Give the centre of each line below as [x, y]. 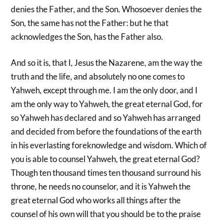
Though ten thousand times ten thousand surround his [106, 173]
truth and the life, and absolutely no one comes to [98, 77]
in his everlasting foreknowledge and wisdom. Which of [109, 145]
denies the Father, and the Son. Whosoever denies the [107, 9]
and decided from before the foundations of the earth [106, 132]
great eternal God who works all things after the [96, 200]
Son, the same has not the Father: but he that [90, 23]
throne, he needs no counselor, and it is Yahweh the [101, 187]
